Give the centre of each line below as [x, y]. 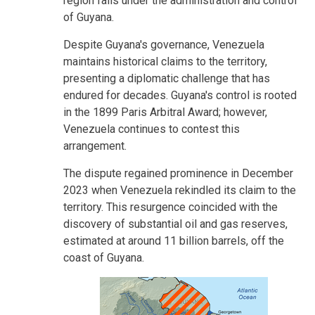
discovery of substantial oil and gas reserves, [175, 224]
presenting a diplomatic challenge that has [167, 78]
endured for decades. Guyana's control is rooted [180, 95]
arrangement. [95, 146]
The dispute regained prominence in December [178, 173]
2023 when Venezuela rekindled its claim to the [180, 190]
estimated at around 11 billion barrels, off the [174, 240]
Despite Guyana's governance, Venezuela [164, 44]
